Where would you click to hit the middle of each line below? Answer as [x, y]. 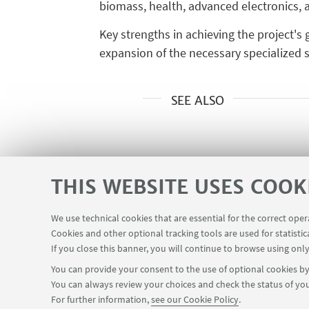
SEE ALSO [197, 101]
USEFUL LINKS [68, 235]
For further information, [101, 299]
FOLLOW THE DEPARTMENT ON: [112, 288]
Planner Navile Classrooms [181, 235]
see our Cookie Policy [195, 299]
